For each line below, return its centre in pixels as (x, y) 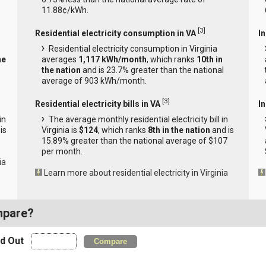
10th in (209, 59)
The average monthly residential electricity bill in (138, 119)
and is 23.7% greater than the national (152, 70)
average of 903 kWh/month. (94, 80)
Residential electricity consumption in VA (115, 33)
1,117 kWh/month (112, 59)
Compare (110, 242)
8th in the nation (179, 130)
